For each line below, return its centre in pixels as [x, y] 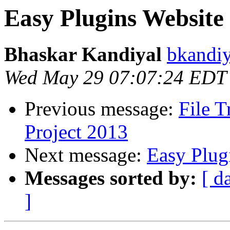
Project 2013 [76, 132]
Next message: [86, 155]
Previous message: [102, 109]
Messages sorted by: [111, 178]
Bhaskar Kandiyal [83, 54]
